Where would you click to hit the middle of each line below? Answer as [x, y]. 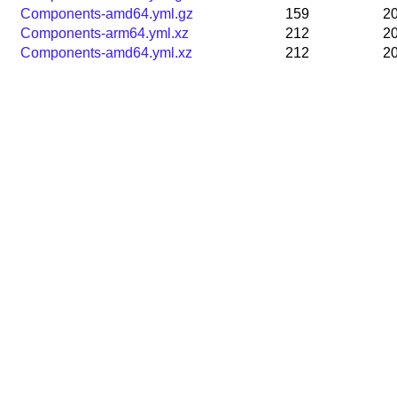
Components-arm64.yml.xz [105, 34]
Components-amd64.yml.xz [106, 53]
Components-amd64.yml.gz [107, 14]
